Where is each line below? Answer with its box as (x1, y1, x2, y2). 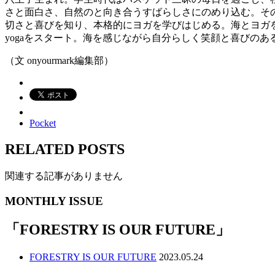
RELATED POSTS (5, 141, 125, 157)
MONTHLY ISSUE (5, 194, 103, 207)
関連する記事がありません (5, 170, 123, 181)
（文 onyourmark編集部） (5, 55, 114, 66)
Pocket (29, 118, 56, 128)
